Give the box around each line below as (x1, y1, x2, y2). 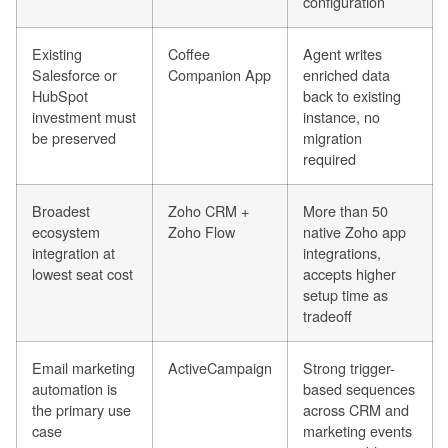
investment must (32, 106, 136, 128)
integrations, (303, 242, 381, 264)
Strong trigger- (303, 357, 395, 379)
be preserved (32, 127, 116, 149)
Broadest (32, 200, 90, 222)
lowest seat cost (32, 263, 133, 285)
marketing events (303, 420, 412, 442)
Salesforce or (32, 64, 117, 86)
